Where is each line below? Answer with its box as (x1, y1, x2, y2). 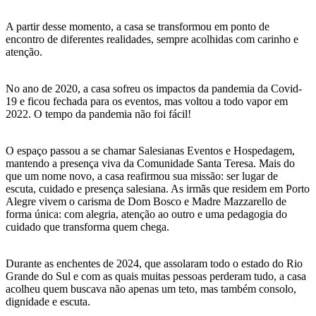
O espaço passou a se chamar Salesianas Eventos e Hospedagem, (6, 144, 295, 157)
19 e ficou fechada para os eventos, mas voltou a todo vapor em (6, 95, 288, 107)
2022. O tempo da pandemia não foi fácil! (6, 107, 191, 120)
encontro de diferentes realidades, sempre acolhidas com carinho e (6, 32, 298, 45)
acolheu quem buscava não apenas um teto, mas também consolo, (6, 282, 296, 295)
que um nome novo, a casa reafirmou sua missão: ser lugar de (6, 169, 278, 182)
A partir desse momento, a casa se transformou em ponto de (6, 20, 269, 32)
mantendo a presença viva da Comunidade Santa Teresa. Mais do (6, 157, 295, 169)
